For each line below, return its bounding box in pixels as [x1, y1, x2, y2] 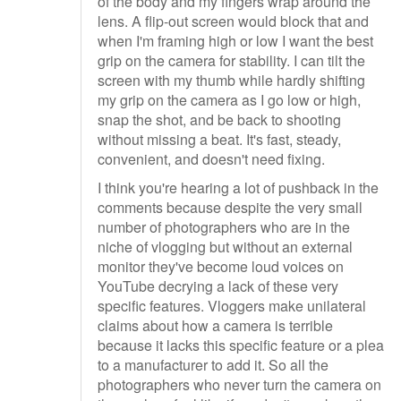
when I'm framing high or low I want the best [98, 30, 373, 52]
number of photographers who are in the [98, 216, 350, 237]
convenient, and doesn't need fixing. [98, 149, 325, 170]
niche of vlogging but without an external [98, 235, 353, 257]
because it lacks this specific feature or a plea [98, 334, 384, 355]
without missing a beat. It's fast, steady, [98, 129, 341, 150]
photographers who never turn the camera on [98, 373, 381, 395]
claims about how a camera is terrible [98, 314, 333, 336]
